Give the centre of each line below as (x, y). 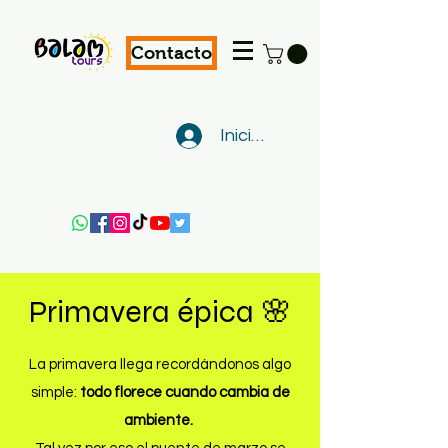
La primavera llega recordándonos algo (160, 364)
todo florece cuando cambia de (184, 392)
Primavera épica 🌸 (160, 312)
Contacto (171, 53)
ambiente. (160, 420)
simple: (55, 392)
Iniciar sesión (273, 136)
